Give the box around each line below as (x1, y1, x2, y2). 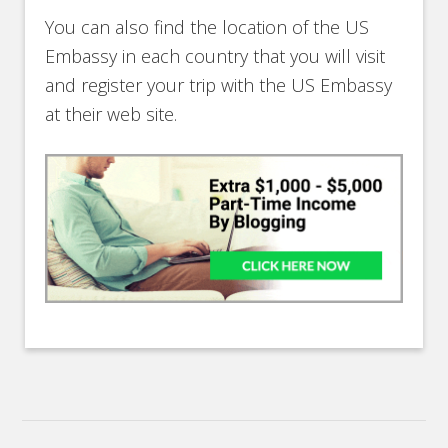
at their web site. (45, 102, 178, 127)
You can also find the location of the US (45, 15, 370, 40)
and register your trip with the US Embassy (45, 73, 393, 98)
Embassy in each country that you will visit (45, 44, 386, 69)
